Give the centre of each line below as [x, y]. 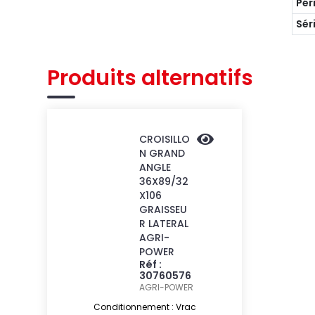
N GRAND [162, 153]
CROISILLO [164, 139]
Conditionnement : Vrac [144, 307]
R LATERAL [163, 224]
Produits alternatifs [150, 78]
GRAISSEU [163, 210]
